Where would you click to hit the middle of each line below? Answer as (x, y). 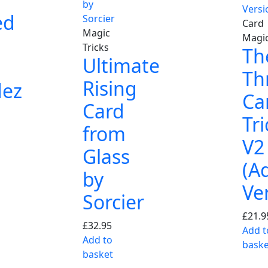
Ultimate (121, 65)
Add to (98, 240)
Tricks (96, 47)
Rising (110, 88)
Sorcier (113, 202)
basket (98, 254)
